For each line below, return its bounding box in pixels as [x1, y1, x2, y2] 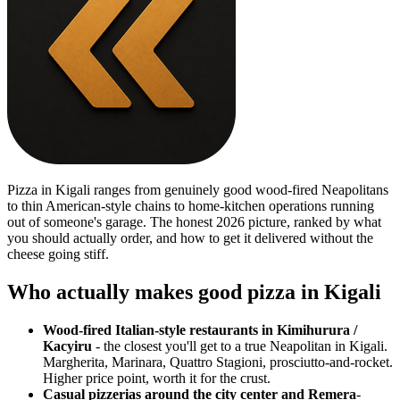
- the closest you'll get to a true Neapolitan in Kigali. [96, 337, 387, 354]
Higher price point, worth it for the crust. [43, 370, 271, 386]
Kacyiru [43, 337, 92, 354]
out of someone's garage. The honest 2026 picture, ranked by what [7, 213, 381, 229]
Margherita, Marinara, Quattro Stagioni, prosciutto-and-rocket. [43, 354, 393, 370]
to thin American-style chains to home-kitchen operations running [7, 197, 374, 213]
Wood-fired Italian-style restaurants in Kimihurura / [43, 321, 357, 337]
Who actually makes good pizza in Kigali [7, 279, 381, 304]
